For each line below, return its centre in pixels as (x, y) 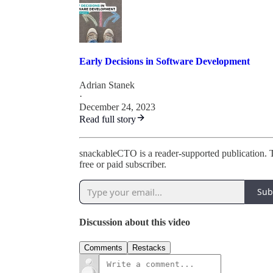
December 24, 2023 (117, 107)
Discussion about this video (135, 222)
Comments (103, 247)
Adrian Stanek (107, 85)
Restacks (149, 247)
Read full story (108, 119)
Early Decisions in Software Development (165, 61)
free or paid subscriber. (123, 164)
